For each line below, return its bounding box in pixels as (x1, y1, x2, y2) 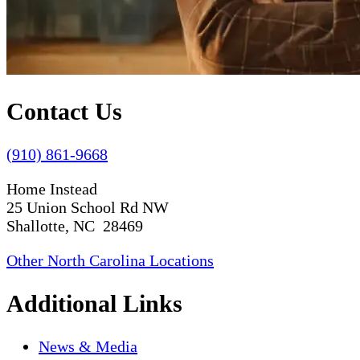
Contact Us (6, 98, 122, 125)
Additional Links (6, 290, 182, 317)
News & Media (39, 337, 137, 356)
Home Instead (6, 180, 97, 198)
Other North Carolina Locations (6, 252, 214, 270)
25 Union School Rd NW (6, 198, 169, 217)
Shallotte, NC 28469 (6, 217, 143, 235)
